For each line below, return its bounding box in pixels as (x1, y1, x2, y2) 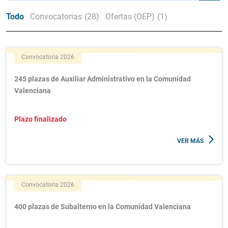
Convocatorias (30, 12, 82, 21)
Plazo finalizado (14, 115, 67, 123)
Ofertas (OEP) (105, 12, 155, 21)
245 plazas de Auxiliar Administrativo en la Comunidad (14, 75, 191, 83)
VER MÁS (177, 137, 204, 145)
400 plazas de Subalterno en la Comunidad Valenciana (14, 203, 191, 211)
